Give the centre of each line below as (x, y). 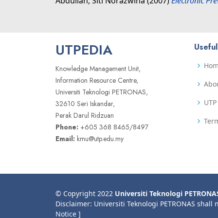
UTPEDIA (84, 50)
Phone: (67, 127)
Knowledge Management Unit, (98, 69)
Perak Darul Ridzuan (85, 115)
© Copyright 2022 (85, 193)
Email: (65, 139)
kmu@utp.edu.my (99, 139)
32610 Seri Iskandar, (85, 104)
